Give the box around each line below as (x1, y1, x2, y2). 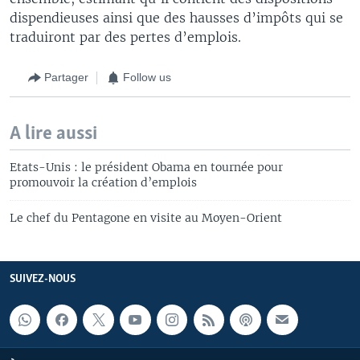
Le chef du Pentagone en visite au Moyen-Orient (10, 210, 282, 225)
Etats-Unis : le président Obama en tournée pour (10, 159, 283, 174)
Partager (44, 71, 88, 84)
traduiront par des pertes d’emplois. (10, 28, 241, 45)
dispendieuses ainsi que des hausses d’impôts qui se (10, 9, 343, 26)
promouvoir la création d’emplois (10, 174, 197, 190)
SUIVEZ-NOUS (10, 272, 76, 285)
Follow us (123, 71, 171, 84)
